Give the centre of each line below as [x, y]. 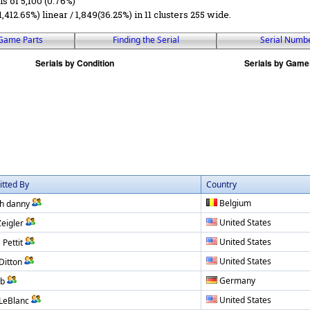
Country [221, 184]
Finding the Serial [146, 39]
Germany [237, 280]
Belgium [235, 203]
